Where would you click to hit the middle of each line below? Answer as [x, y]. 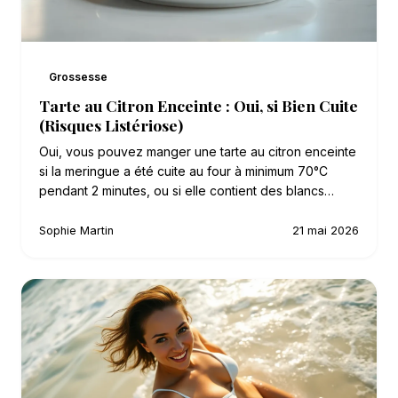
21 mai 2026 [326, 230]
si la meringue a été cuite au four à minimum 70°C [183, 171]
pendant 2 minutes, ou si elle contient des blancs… [187, 190]
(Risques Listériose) [111, 124]
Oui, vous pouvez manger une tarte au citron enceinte [198, 151]
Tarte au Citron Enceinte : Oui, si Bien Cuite [199, 105]
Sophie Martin [76, 230]
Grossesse [79, 77]
